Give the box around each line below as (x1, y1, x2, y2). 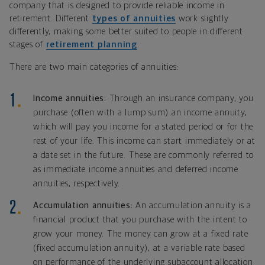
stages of (9, 40, 46, 49)
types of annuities (92, 14, 176, 23)
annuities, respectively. (33, 179, 120, 188)
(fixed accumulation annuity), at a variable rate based (33, 244, 245, 253)
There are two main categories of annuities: (9, 62, 179, 72)
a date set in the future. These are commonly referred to (33, 150, 254, 160)
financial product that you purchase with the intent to (33, 215, 247, 225)
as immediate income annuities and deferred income (33, 164, 238, 174)
